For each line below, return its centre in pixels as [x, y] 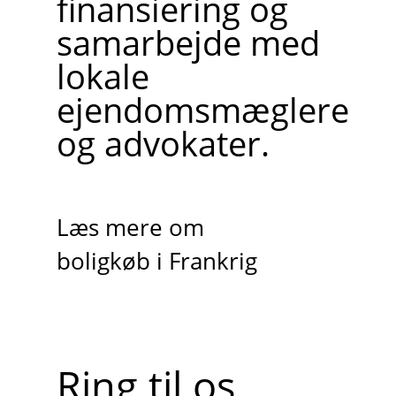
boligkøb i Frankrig [156, 261]
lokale [103, 76]
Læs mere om [130, 227]
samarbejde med [188, 43]
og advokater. [163, 144]
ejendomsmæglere [202, 110]
